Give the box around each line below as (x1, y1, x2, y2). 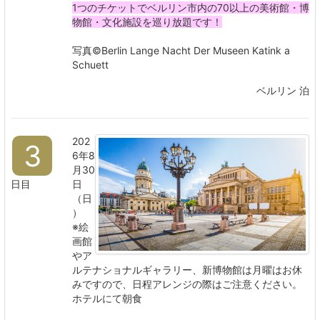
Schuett (72, 59, 109, 71)
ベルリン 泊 (256, 84, 309, 97)
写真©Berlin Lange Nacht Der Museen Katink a (72, 44, 290, 57)
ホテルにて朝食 (72, 292, 142, 305)
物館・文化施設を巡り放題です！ (72, 16, 222, 29)
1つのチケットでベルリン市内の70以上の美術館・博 (72, 1, 309, 14)
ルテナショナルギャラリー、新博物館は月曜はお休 (72, 264, 302, 276)
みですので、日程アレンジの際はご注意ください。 (72, 278, 302, 291)
